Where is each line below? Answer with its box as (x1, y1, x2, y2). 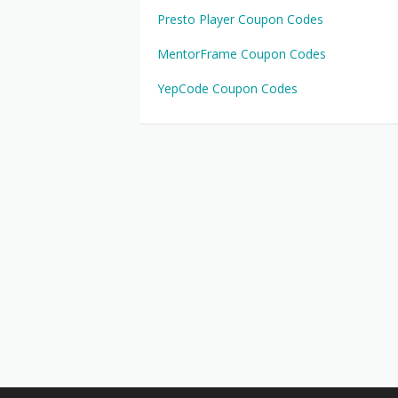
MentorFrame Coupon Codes (157, 45, 326, 62)
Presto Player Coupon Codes (157, 11, 323, 28)
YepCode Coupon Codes (157, 80, 298, 97)
